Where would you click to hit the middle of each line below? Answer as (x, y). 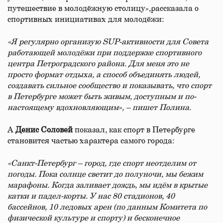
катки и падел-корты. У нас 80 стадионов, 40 (91, 196)
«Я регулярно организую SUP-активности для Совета (108, 42)
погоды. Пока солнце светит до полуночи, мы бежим (105, 174)
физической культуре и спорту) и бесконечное (94, 218)
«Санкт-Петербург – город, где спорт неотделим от (102, 163)
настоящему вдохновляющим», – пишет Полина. (99, 108)
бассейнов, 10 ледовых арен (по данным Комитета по (107, 207)
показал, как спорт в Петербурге (134, 130)
